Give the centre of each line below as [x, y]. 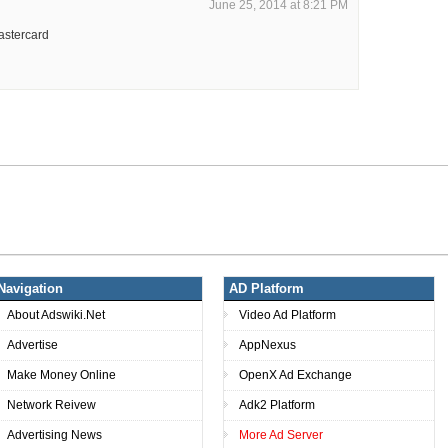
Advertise [32, 344]
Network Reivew [51, 404]
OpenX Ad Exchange [295, 374]
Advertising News [54, 434]
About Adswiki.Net [56, 314]
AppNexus [267, 344]
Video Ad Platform [287, 314]
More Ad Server [281, 434]
